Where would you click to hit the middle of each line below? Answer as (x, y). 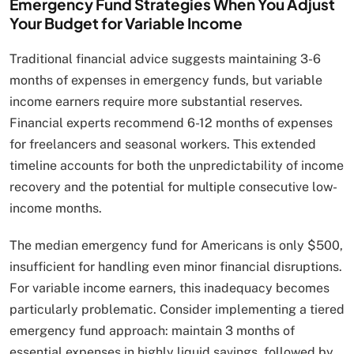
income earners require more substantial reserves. (156, 102)
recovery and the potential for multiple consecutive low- (173, 187)
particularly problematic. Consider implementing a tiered (177, 310)
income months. (56, 209)
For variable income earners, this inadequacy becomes (169, 288)
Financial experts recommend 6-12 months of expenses (171, 123)
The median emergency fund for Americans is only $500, (176, 246)
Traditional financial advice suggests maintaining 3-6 (165, 59)
